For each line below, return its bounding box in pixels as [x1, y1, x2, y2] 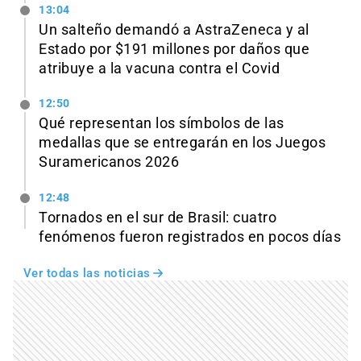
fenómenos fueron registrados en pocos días [39, 229, 341, 246]
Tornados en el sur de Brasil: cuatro [39, 210, 276, 226]
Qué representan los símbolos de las [39, 115, 284, 132]
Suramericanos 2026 [39, 154, 179, 171]
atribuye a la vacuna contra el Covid [39, 60, 280, 77]
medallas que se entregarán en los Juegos [39, 135, 326, 151]
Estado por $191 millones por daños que [39, 40, 309, 57]
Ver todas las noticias [23, 266, 151, 281]
